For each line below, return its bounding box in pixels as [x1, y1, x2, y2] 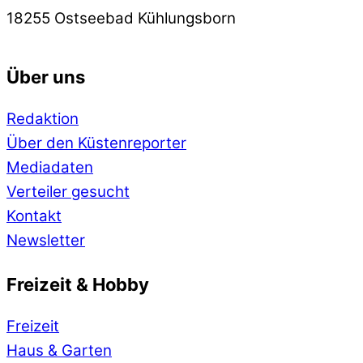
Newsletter [6, 231, 85, 250]
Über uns [6, 66, 85, 88]
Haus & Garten [6, 340, 112, 360]
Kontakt [6, 207, 62, 226]
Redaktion [6, 109, 79, 129]
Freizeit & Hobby [6, 274, 149, 296]
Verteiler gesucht [6, 182, 130, 202]
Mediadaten [6, 158, 93, 177]
